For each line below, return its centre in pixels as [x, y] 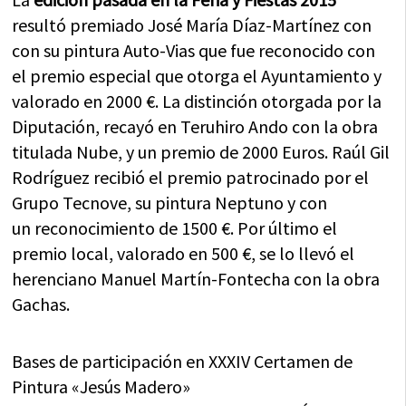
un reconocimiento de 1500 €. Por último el [175, 228]
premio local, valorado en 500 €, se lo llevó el [184, 254]
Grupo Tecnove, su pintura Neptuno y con [170, 203]
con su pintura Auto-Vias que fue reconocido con [194, 51]
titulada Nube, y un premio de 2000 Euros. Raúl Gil [201, 152]
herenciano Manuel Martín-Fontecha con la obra [196, 279]
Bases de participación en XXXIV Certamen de [183, 362]
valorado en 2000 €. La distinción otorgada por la [197, 101]
